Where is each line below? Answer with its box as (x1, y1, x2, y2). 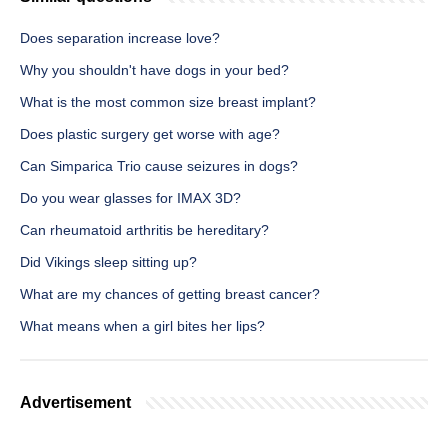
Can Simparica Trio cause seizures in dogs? (20, 158, 298, 175)
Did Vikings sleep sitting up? (20, 254, 197, 271)
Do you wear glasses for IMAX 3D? (20, 190, 241, 207)
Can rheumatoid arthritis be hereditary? (20, 222, 269, 239)
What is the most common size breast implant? (20, 94, 316, 111)
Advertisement (20, 394, 131, 412)
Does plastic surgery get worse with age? (20, 126, 280, 143)
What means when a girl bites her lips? (20, 318, 265, 335)
